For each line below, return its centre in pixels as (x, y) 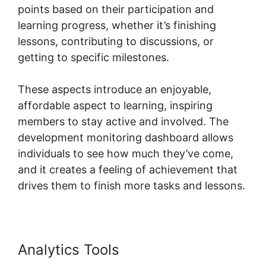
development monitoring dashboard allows (126, 137)
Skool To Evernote (184, 249)
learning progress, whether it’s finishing (117, 25)
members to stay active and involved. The (123, 121)
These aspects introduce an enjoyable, (115, 89)
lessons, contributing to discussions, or (116, 41)
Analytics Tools (71, 249)
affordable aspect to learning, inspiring (115, 105)
